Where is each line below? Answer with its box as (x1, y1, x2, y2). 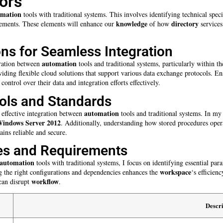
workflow (31, 176, 59, 187)
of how (147, 18, 171, 28)
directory (171, 18, 199, 29)
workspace (160, 167, 191, 178)
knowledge (116, 18, 147, 29)
